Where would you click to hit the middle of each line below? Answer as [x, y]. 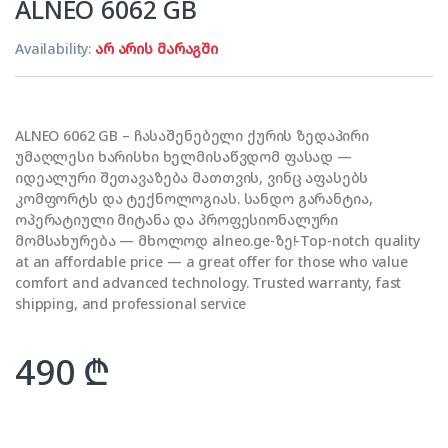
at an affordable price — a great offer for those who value [211, 262]
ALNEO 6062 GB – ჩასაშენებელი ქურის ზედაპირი [192, 136]
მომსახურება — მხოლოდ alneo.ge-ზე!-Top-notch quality [217, 241]
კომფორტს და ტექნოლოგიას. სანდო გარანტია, [194, 199]
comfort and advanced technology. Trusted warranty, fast [208, 283]
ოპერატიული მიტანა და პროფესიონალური [177, 220]
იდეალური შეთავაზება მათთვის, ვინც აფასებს [192, 178]
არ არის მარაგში [156, 49]
